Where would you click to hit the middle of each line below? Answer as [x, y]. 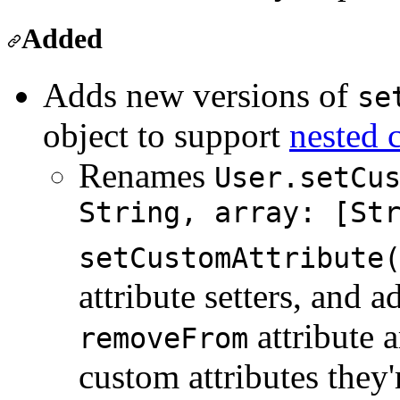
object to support [166, 136]
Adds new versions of [200, 96]
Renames [146, 176]
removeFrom [163, 339]
